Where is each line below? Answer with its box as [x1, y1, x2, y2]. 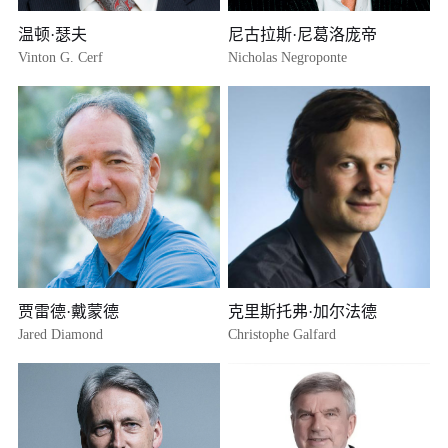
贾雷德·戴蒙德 [18, 302, 120, 320]
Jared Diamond [18, 326, 104, 342]
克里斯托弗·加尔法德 [228, 302, 378, 320]
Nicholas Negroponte [228, 49, 348, 65]
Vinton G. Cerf [18, 49, 104, 65]
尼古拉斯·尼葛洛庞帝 [228, 25, 378, 43]
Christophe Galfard [228, 326, 337, 342]
